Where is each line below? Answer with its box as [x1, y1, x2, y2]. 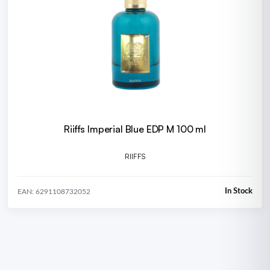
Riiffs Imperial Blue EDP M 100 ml [64, 123, 206, 136]
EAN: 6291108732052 [17, 187, 90, 195]
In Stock [225, 187, 253, 196]
